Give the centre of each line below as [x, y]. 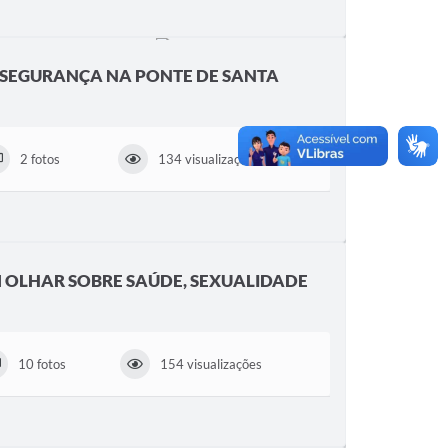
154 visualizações [211, 364]
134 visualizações [208, 159]
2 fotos [40, 159]
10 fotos [41, 364]
